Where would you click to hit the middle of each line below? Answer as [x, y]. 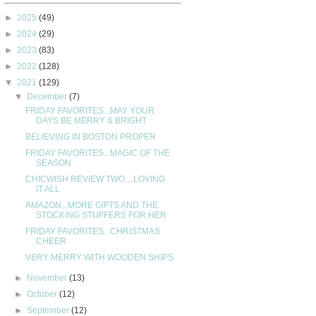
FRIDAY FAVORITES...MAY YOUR [90, 110]
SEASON [53, 163]
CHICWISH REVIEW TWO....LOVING [95, 179]
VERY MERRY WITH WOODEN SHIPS [99, 257]
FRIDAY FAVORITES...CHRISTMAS [92, 231]
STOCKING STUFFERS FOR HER [101, 215]
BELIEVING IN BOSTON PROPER [90, 136]
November [48, 278]
